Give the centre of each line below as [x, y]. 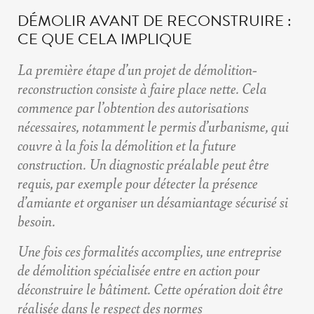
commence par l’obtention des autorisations [133, 107]
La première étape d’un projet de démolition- [137, 69]
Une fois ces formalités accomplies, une [123, 251]
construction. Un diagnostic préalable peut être [143, 164]
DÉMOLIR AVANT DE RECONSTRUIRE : [155, 21]
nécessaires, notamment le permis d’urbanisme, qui [153, 126]
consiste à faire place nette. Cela [180, 88]
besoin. [36, 221]
